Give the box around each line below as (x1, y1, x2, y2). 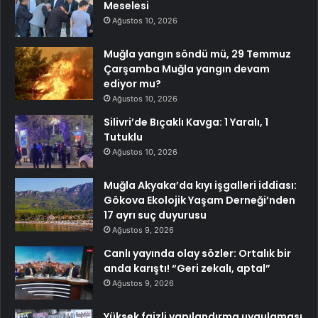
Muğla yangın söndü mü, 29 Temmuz (104, 46, 291, 61)
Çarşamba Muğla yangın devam (104, 61, 270, 76)
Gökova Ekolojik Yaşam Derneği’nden (104, 192, 295, 207)
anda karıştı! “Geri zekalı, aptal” (104, 261, 270, 275)
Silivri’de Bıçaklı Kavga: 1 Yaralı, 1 (104, 114, 268, 129)
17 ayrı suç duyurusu (104, 207, 207, 222)
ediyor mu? (104, 76, 161, 91)
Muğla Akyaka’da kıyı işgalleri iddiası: (104, 177, 297, 192)
